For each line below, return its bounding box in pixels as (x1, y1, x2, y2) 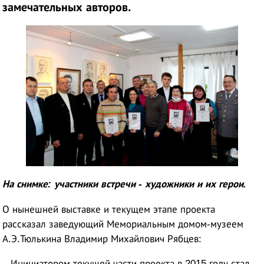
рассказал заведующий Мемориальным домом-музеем (2, 218, 244, 230)
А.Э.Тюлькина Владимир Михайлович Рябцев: (2, 233, 202, 245)
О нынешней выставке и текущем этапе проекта (2, 203, 216, 215)
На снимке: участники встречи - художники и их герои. (2, 178, 247, 190)
